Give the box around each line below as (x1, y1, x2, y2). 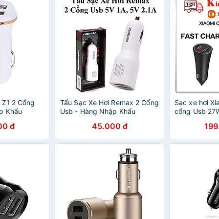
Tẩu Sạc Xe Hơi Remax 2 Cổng (60, 98, 159, 107)
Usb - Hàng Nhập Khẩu (60, 107, 135, 115)
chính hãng (175, 116, 210, 124)
